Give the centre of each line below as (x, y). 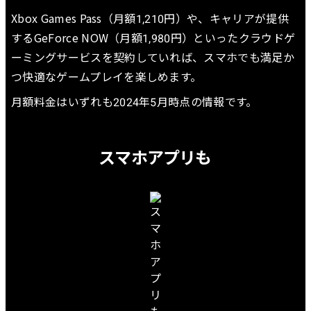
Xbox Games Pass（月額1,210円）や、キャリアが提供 (150, 18)
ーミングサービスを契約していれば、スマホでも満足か (153, 57)
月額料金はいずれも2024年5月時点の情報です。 (134, 102)
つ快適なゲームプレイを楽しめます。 (107, 77)
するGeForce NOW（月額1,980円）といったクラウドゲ (153, 38)
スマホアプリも (155, 157)
